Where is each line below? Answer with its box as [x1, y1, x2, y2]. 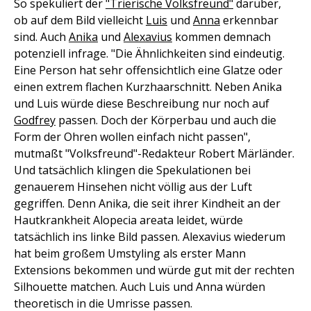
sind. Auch [14, 29, 69, 44]
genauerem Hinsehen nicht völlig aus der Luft [14, 179, 252, 194]
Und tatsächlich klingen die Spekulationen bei [14, 162, 251, 178]
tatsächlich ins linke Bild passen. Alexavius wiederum [14, 229, 285, 244]
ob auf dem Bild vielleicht [14, 12, 146, 28]
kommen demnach [172, 29, 271, 44]
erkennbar [220, 12, 278, 28]
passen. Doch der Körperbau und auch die [56, 112, 276, 128]
